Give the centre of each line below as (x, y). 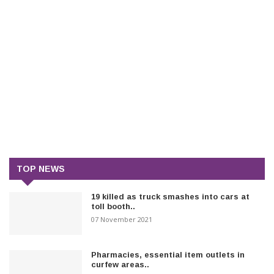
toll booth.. (113, 206)
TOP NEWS (41, 168)
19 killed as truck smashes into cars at (171, 196)
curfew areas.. (120, 264)
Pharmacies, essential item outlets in (168, 254)
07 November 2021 (122, 219)
